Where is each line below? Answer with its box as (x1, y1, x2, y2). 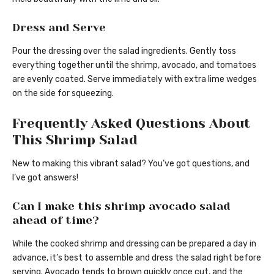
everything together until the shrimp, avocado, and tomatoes (12, 59, 256, 70)
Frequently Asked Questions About (12, 115, 251, 131)
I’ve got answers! (12, 172, 78, 183)
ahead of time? (12, 214, 99, 227)
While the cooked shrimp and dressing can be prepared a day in (12, 238, 256, 249)
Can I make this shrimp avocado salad (12, 200, 231, 213)
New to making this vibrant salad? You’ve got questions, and (12, 158, 250, 169)
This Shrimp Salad (12, 131, 138, 147)
